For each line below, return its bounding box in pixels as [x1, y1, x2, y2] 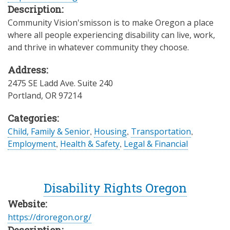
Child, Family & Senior [8, 125, 90, 137]
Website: [8, 197, 47, 210]
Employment [8, 138, 56, 149]
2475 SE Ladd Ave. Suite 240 [8, 77, 113, 89]
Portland [8, 89, 41, 101]
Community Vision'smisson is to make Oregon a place [8, 16, 214, 28]
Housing [94, 125, 127, 137]
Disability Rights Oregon [43, 179, 187, 196]
